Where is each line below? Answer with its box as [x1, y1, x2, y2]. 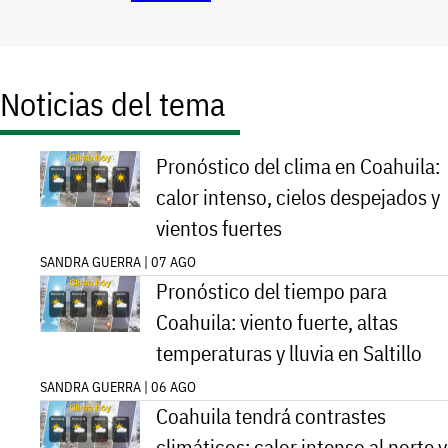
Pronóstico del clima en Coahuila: [156, 153, 440, 181]
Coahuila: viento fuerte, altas [156, 309, 398, 337]
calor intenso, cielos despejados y [156, 184, 440, 212]
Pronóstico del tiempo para [156, 278, 387, 306]
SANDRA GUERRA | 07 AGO [40, 253, 196, 272]
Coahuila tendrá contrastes [156, 403, 386, 431]
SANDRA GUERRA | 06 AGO [40, 378, 196, 397]
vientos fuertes [156, 215, 282, 243]
